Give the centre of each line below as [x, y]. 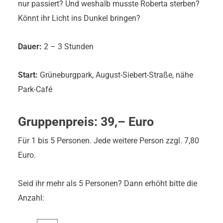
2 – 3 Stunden [68, 46]
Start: [29, 75]
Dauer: [30, 46]
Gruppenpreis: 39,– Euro [86, 121]
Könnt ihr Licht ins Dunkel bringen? [79, 18]
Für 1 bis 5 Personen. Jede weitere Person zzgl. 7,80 [109, 140]
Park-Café [35, 89]
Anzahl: [31, 198]
